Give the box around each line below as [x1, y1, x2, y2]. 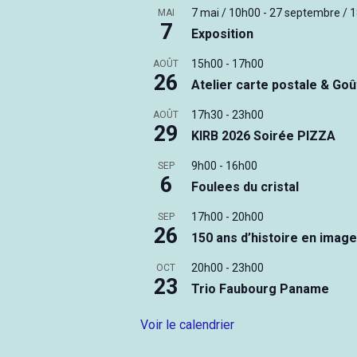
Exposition [191, 26, 254, 42]
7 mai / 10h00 [191, 6, 261, 20]
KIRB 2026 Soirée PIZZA [191, 128, 336, 144]
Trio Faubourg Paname [191, 281, 330, 297]
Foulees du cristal [191, 179, 300, 195]
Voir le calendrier [140, 317, 235, 333]
